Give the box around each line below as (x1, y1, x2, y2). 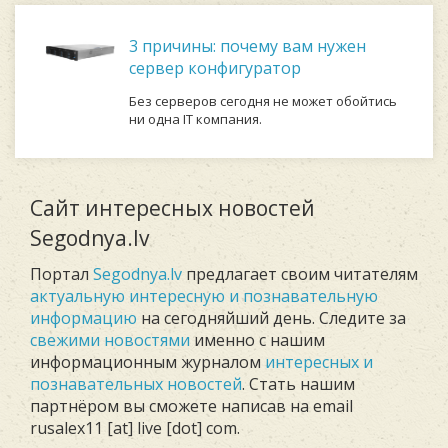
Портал (30, 263, 93, 285)
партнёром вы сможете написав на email (30, 395, 353, 417)
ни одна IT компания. (129, 110, 262, 128)
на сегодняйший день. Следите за (137, 307, 406, 329)
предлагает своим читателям (182, 263, 418, 285)
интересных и (265, 351, 373, 373)
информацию (30, 307, 137, 329)
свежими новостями (30, 329, 190, 351)
